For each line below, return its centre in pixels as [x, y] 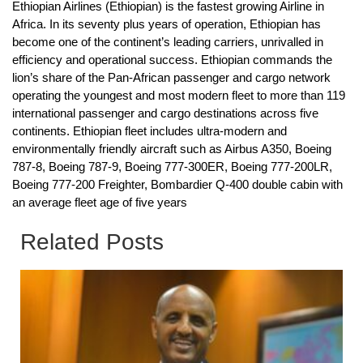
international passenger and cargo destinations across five [165, 113]
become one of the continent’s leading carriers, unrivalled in [168, 42]
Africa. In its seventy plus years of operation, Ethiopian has [167, 24]
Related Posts [92, 242]
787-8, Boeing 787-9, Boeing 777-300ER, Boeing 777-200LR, [172, 167]
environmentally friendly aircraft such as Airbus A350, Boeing [172, 149]
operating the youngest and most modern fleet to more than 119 [179, 96]
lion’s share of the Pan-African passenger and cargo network [171, 78]
